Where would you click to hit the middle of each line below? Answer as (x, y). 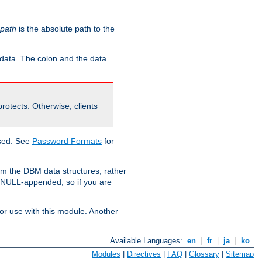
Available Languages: (148, 241)
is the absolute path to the (65, 29)
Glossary (204, 254)
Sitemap (240, 254)
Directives (144, 254)
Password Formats (67, 141)
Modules (106, 254)
